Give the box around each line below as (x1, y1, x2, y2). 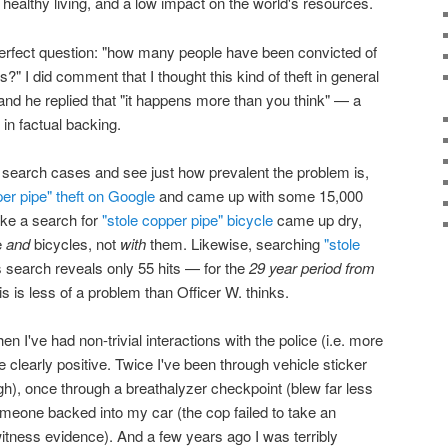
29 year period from (249, 257, 375, 279)
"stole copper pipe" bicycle (102, 209, 273, 231)
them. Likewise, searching (146, 233, 324, 255)
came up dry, (273, 209, 362, 231)
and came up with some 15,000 (155, 185, 363, 207)
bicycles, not (30, 233, 120, 255)
